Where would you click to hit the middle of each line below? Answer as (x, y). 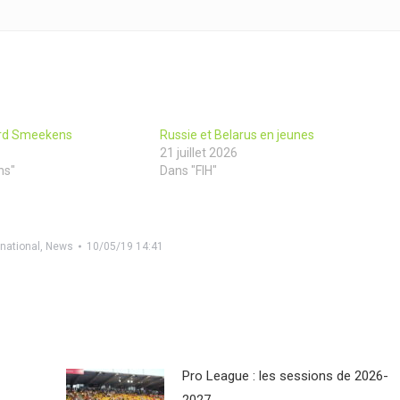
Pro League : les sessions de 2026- (285, 376)
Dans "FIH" (188, 171)
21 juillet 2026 (198, 153)
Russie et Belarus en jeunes (237, 135)
